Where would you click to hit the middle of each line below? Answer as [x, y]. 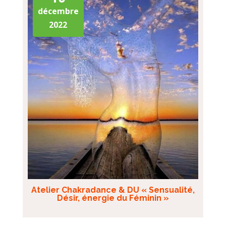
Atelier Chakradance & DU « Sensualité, [113, 190]
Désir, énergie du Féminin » [113, 198]
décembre [58, 11]
